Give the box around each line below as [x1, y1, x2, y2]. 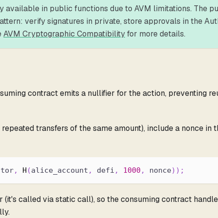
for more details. [125, 28, 185, 39]
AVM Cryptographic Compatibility [3, 28, 125, 39]
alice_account [31, 165, 88, 175]
